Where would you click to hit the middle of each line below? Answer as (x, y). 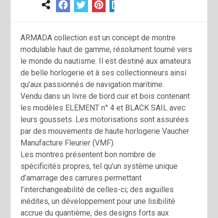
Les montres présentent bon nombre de (88, 154)
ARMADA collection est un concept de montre (98, 38)
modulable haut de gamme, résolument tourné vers (107, 49)
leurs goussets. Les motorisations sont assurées (105, 119)
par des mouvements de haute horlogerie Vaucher (105, 131)
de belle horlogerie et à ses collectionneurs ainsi (104, 73)
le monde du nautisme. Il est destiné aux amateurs (106, 61)
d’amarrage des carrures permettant (81, 178)
